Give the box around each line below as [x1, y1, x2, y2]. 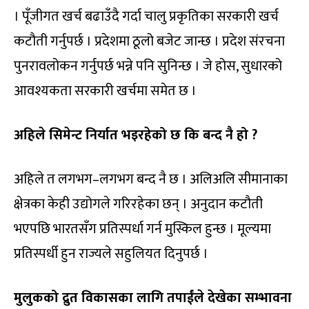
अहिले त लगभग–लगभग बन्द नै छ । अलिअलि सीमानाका [14, 167, 288, 191]
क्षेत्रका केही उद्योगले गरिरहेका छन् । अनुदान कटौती [14, 192, 263, 216]
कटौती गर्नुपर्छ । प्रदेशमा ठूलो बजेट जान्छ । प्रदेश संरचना [14, 29, 285, 53]
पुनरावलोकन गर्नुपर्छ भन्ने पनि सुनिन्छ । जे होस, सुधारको [14, 54, 282, 78]
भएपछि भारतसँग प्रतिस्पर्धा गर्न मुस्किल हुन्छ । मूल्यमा [14, 217, 271, 241]
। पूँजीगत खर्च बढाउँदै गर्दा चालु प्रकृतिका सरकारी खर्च [14, 4, 279, 28]
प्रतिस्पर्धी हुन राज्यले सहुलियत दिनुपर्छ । [14, 241, 208, 266]
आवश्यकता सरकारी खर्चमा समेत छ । [14, 79, 197, 103]
